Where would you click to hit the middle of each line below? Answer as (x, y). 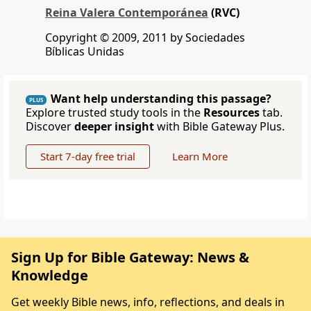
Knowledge (50, 276)
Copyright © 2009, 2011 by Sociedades (145, 38)
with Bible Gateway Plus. (219, 127)
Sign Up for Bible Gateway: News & (130, 258)
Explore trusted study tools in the (115, 113)
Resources (232, 113)
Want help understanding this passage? (161, 99)
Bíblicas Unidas (85, 52)
